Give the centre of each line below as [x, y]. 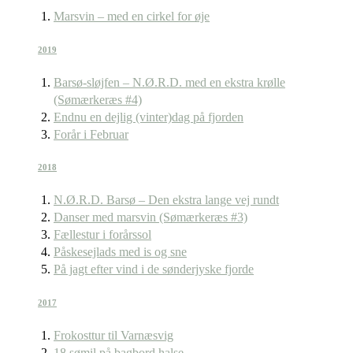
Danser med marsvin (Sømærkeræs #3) [150, 217]
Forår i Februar [91, 134]
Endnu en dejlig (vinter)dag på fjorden [149, 117]
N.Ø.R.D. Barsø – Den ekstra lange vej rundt [166, 200]
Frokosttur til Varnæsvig [113, 336]
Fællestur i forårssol [102, 235]
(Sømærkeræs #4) [98, 99]
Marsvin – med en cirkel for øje [132, 16]
